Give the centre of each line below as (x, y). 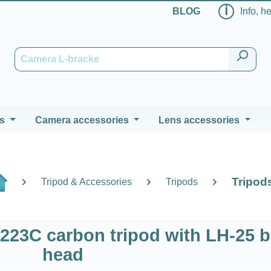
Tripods (181, 181)
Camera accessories (82, 120)
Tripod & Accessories (86, 181)
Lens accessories (199, 120)
